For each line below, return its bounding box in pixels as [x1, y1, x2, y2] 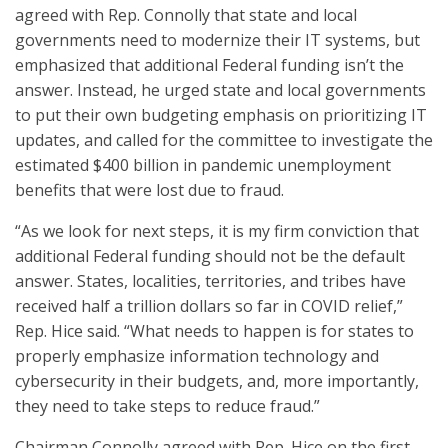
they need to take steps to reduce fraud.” [15, 395, 320, 417]
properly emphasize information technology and [15, 345, 379, 367]
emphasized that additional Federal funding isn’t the [15, 54, 404, 76]
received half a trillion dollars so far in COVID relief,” [15, 295, 403, 317]
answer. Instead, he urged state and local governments [15, 79, 426, 101]
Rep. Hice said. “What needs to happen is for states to [15, 320, 414, 342]
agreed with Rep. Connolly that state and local [15, 4, 357, 26]
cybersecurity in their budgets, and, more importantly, [15, 370, 419, 392]
